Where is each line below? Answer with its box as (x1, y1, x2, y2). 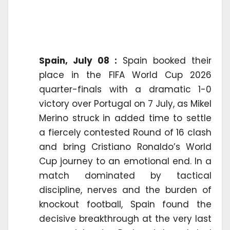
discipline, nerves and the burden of (39, 184, 212, 197)
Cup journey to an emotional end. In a (39, 155, 212, 168)
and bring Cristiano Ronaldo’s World (39, 141, 212, 154)
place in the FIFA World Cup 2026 (39, 69, 212, 82)
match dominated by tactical (39, 169, 212, 182)
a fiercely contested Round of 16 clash (39, 126, 212, 139)
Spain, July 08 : (39, 54, 117, 67)
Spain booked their (117, 54, 212, 67)
